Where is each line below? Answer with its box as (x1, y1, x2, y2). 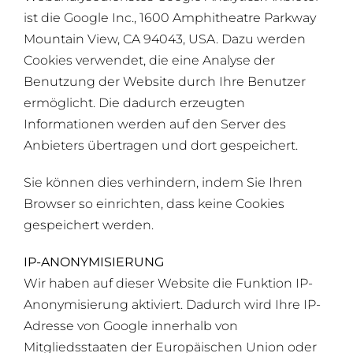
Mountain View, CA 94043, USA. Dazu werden (23, 31, 306, 46)
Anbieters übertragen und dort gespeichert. (23, 137, 298, 153)
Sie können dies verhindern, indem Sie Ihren (23, 174, 303, 190)
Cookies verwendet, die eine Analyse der (23, 52, 275, 68)
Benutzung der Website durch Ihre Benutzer (23, 73, 306, 89)
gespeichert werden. (23, 217, 154, 232)
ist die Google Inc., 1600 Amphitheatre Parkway (23, 9, 316, 25)
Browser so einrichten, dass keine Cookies (23, 195, 284, 211)
